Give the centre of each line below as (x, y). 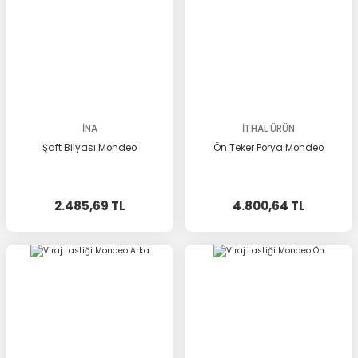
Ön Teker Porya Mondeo (268, 148)
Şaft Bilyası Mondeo (89, 148)
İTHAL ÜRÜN (268, 129)
